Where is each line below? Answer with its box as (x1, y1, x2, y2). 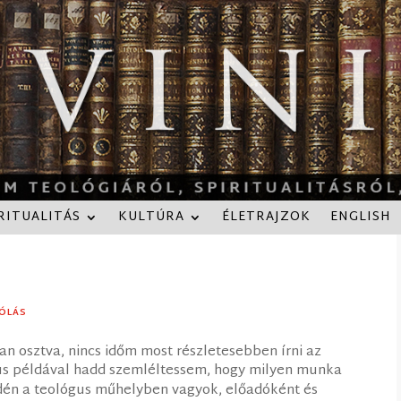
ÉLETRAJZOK (222, 205, 311, 228)
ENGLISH (330, 205, 391, 228)
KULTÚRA (118, 205, 184, 228)
